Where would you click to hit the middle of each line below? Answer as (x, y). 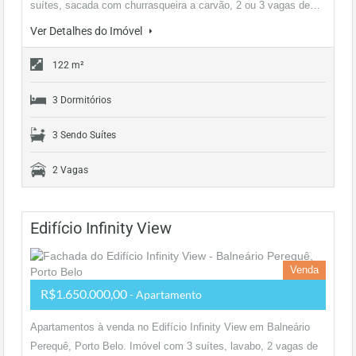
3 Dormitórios (82, 100)
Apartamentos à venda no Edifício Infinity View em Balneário (170, 327)
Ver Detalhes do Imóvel (87, 31)
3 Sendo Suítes (84, 135)
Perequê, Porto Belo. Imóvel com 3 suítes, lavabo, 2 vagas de (174, 346)
